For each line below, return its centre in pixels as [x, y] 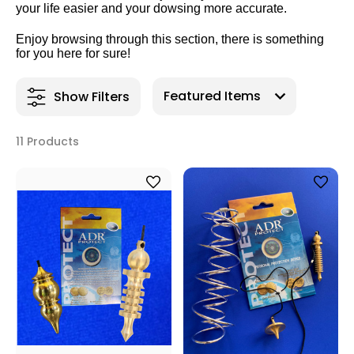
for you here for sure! [73, 53]
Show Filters [92, 96]
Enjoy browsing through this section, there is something [170, 39]
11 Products [47, 141]
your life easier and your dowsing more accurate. [151, 8]
